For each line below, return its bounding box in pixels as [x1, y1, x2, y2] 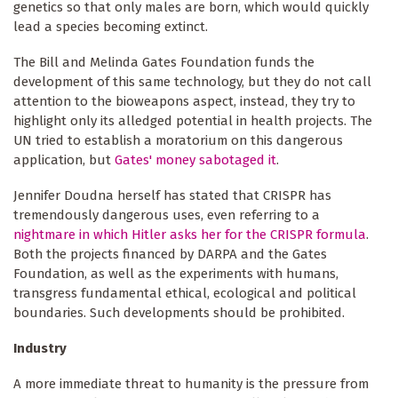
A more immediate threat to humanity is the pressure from [13, 375, 369, 392]
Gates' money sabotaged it [115, 151, 276, 168]
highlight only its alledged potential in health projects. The [13, 112, 372, 129]
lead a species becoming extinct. [13, 18, 208, 35]
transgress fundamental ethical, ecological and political [13, 284, 356, 301]
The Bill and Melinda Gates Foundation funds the [13, 53, 314, 70]
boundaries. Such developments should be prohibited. [13, 304, 345, 321]
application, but [13, 151, 115, 168]
